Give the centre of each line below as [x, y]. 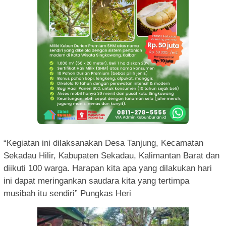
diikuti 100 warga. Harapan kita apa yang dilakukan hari [108, 168]
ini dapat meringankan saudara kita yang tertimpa [96, 181]
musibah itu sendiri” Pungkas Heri [67, 193]
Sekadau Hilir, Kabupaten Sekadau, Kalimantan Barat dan [111, 155]
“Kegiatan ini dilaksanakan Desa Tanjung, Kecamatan [103, 143]
